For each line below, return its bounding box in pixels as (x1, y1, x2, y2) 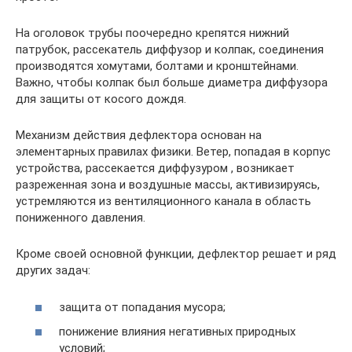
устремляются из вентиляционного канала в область (16, 194, 311, 208)
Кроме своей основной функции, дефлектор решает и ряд (16, 247, 336, 261)
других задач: (16, 263, 90, 277)
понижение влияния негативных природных (59, 324, 295, 339)
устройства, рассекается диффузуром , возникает (16, 161, 295, 175)
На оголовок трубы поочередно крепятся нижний (16, 26, 289, 40)
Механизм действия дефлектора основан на (16, 128, 262, 142)
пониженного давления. (16, 211, 145, 225)
